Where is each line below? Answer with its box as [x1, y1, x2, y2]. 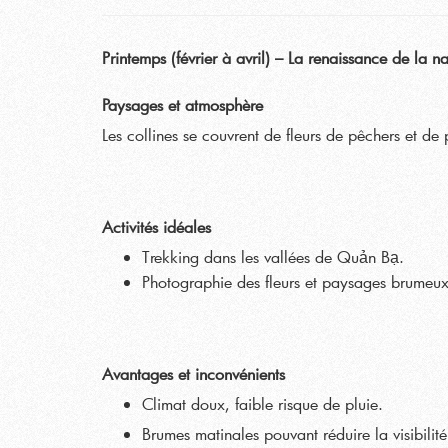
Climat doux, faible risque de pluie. [142, 393, 383, 414]
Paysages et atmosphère [102, 94, 263, 115]
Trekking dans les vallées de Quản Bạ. [142, 246, 404, 267]
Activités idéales [102, 216, 211, 237]
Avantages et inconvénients [102, 363, 285, 384]
